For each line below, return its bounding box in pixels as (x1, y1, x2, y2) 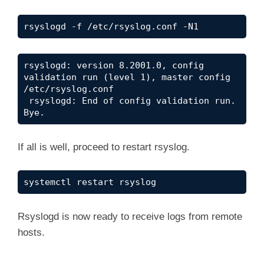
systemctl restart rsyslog (24, 176, 156, 187)
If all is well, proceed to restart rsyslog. (18, 141, 190, 153)
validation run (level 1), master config (24, 71, 230, 82)
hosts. (18, 227, 45, 239)
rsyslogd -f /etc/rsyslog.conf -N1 (24, 21, 199, 32)
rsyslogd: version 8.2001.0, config (24, 60, 204, 71)
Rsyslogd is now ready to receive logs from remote (18, 211, 242, 223)
